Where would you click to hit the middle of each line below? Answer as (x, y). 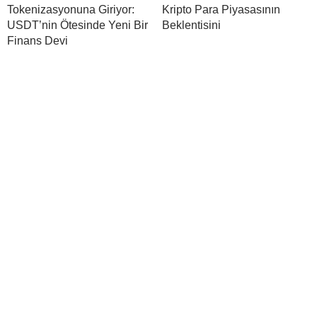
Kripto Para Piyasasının (221, 9)
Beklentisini (191, 25)
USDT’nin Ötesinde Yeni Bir (77, 25)
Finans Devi (38, 40)
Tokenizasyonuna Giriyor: (71, 9)
